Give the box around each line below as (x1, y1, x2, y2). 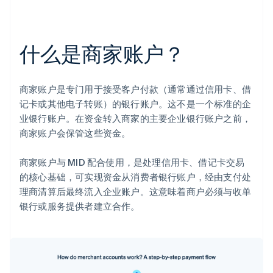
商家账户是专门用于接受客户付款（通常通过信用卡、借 (19, 83, 252, 96)
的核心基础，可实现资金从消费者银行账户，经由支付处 (19, 171, 252, 183)
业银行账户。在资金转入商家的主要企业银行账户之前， (19, 112, 252, 125)
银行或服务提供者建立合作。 (19, 200, 140, 213)
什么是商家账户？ (19, 40, 185, 67)
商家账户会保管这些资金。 (19, 127, 131, 140)
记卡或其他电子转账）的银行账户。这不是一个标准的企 (19, 97, 252, 110)
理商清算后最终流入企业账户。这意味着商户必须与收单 (19, 185, 252, 198)
